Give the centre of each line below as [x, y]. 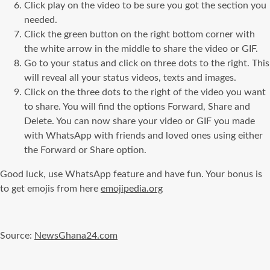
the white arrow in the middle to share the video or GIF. [141, 49]
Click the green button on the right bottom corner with [140, 34]
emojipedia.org [132, 188]
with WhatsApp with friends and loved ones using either [143, 135]
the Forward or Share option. [85, 150]
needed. [41, 20]
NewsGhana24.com [76, 235]
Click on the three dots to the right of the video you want [145, 92]
